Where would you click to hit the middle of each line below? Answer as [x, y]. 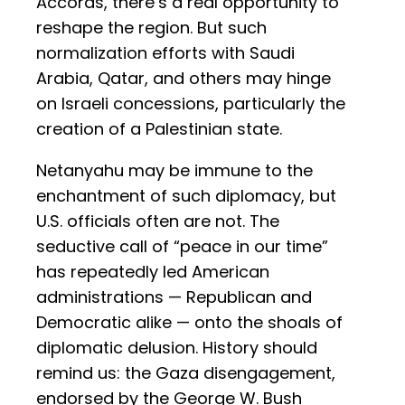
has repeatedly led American [153, 272]
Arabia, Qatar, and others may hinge [184, 79]
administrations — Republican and [174, 297]
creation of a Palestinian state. [159, 129]
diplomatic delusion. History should [177, 348]
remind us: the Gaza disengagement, [186, 373]
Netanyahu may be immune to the [174, 171]
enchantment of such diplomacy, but [186, 196]
